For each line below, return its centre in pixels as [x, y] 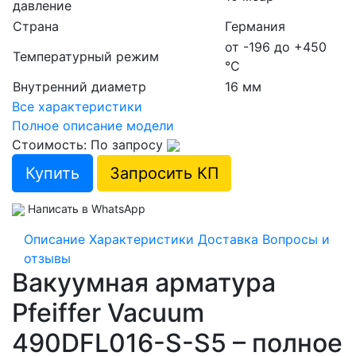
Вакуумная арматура [144, 282]
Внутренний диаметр [79, 86]
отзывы [47, 258]
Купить [52, 173]
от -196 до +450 [276, 46]
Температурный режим [86, 56]
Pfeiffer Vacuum [108, 312]
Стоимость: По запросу [89, 144]
